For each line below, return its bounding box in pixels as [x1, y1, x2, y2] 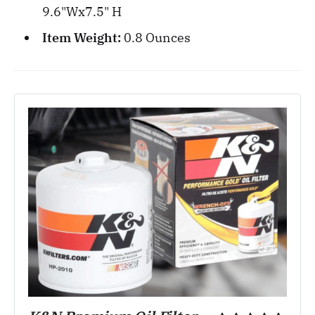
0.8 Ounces [123, 30, 191, 46]
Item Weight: [41, 30, 124, 46]
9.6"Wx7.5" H [41, 4, 122, 20]
